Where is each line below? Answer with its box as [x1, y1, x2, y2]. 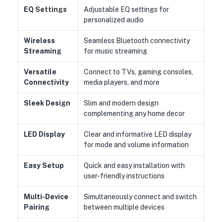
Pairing [23, 203, 50, 211]
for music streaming [83, 47, 147, 55]
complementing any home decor [83, 110, 185, 117]
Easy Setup [23, 162, 64, 169]
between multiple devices [83, 203, 165, 211]
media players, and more [83, 78, 160, 86]
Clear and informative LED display [83, 130, 191, 138]
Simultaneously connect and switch [83, 193, 197, 201]
